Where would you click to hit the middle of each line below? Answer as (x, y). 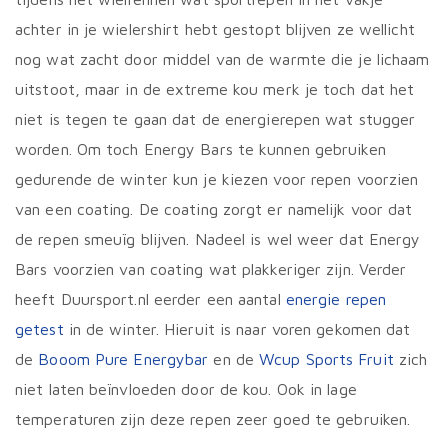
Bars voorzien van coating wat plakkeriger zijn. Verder (211, 269)
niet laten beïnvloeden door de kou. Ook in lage (186, 389)
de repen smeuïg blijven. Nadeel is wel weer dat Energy (218, 239)
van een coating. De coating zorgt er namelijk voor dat (214, 209)
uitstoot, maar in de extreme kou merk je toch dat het (215, 89)
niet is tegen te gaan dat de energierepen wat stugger (215, 119)
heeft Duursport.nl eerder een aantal (150, 299)
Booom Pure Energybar (123, 359)
